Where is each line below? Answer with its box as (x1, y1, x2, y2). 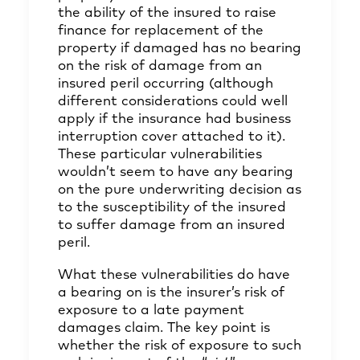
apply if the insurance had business (58, 112, 291, 126)
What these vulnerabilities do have (58, 268, 290, 282)
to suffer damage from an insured (58, 219, 285, 232)
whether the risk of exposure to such (58, 339, 301, 353)
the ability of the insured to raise (58, 6, 276, 20)
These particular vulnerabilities (58, 148, 262, 162)
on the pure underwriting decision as (58, 183, 301, 197)
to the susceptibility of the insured (58, 201, 286, 215)
